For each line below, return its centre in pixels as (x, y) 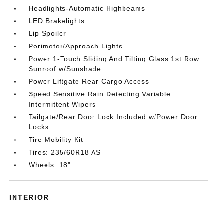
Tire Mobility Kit (56, 139)
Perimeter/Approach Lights (76, 46)
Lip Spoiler (48, 33)
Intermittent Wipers (62, 104)
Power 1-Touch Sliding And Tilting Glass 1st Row (114, 58)
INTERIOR (30, 197)
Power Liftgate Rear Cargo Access (89, 81)
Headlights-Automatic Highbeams (87, 8)
